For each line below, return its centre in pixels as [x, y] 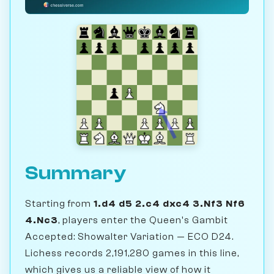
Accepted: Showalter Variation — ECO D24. [129, 237]
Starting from [59, 204]
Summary [76, 173]
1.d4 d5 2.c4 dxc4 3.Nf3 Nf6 [169, 204]
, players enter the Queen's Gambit [143, 220]
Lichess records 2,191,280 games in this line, [132, 254]
